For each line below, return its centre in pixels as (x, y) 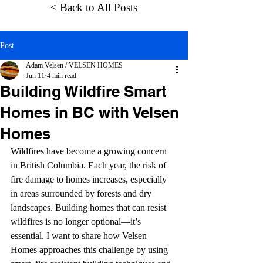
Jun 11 (35, 76)
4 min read (62, 76)
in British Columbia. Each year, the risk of (90, 165)
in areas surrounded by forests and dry (82, 193)
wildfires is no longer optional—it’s (77, 222)
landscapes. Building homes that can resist (90, 208)
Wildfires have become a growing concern (90, 151)
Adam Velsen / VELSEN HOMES (74, 65)
